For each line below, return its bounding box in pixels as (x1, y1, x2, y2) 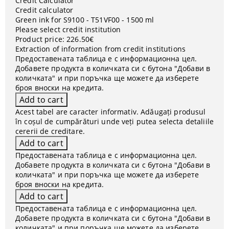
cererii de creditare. (15, 126, 85, 136)
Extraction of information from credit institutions (15, 44, 186, 54)
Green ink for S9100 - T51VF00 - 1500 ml (15, 15, 154, 25)
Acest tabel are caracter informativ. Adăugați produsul (15, 107, 206, 117)
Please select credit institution (15, 25, 121, 34)
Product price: (15, 34, 64, 44)
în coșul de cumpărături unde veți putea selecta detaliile (15, 117, 214, 126)
